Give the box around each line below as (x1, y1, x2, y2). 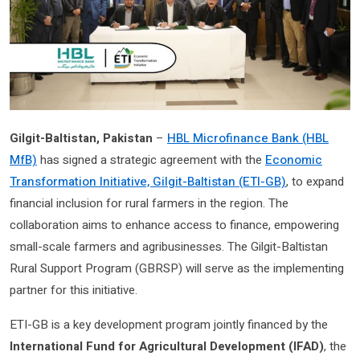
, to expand (286, 173, 344, 191)
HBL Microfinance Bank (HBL (167, 129, 329, 148)
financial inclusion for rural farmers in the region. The (10, 194, 288, 213)
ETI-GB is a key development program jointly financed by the (10, 316, 328, 334)
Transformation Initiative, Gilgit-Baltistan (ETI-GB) (10, 173, 286, 191)
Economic (265, 151, 322, 170)
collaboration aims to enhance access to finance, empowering (10, 216, 339, 235)
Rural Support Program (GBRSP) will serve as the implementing (10, 260, 344, 278)
